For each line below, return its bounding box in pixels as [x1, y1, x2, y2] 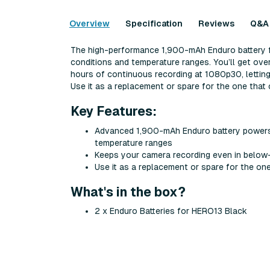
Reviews [198, 19, 234, 28]
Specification [125, 19, 183, 28]
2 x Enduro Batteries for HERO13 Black [95, 206, 247, 216]
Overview [69, 19, 110, 28]
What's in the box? [71, 184, 186, 199]
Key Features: [71, 104, 157, 119]
